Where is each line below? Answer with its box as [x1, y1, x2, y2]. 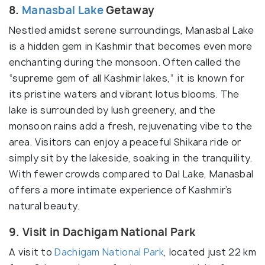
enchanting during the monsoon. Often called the [9, 55, 241, 69]
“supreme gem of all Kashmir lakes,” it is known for [9, 71, 245, 85]
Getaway [103, 2, 155, 18]
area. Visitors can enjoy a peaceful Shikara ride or [9, 135, 241, 148]
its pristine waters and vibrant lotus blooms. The [9, 87, 240, 101]
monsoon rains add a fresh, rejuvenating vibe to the [9, 119, 253, 132]
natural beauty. [9, 199, 80, 212]
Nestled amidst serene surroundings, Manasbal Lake [9, 23, 254, 37]
